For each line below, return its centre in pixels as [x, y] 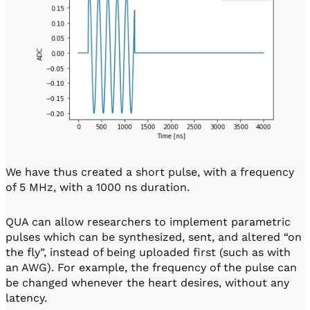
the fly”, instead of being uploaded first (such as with [148, 252]
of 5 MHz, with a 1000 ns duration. [98, 187]
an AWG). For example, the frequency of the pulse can [151, 267]
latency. [26, 298]
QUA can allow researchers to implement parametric [148, 221]
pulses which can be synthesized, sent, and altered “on [154, 237]
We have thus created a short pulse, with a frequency [150, 172]
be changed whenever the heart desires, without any [147, 282]
